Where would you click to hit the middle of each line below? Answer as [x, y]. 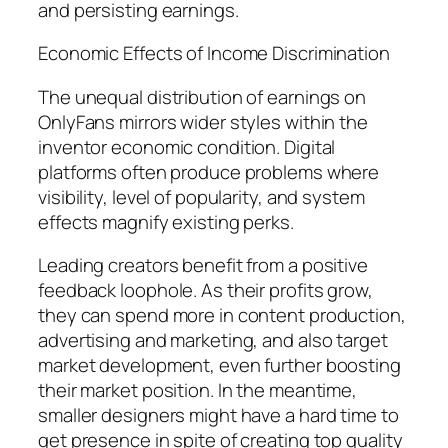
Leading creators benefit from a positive [203, 265]
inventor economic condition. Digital [187, 146]
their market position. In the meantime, [198, 390]
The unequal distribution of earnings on [202, 96]
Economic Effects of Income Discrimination [214, 53]
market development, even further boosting [219, 365]
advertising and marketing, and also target [213, 340]
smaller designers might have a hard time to [218, 415]
